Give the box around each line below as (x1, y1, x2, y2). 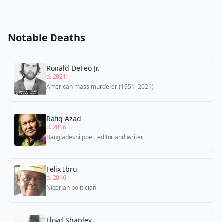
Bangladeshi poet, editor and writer (46, 133, 143, 141)
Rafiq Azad (46, 114, 81, 123)
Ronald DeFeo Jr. (46, 63, 100, 73)
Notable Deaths (8, 31, 85, 44)
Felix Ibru (46, 165, 77, 174)
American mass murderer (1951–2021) (46, 82, 154, 91)
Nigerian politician (46, 183, 96, 192)
